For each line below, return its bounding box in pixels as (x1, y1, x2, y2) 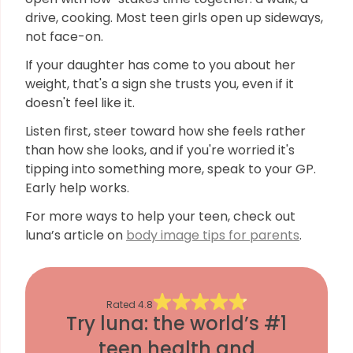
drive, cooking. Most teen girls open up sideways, (25, 9, 323, 27)
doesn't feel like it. (25, 94, 138, 112)
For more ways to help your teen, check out (25, 207, 295, 225)
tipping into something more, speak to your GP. (25, 160, 316, 178)
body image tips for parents (126, 226, 299, 244)
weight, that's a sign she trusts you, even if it (25, 75, 294, 93)
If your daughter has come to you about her (25, 56, 295, 74)
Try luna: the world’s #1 (66, 310, 287, 336)
